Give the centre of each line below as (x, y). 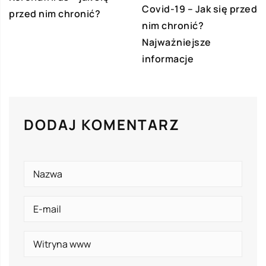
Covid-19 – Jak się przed (199, 9)
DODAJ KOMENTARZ (102, 124)
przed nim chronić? (55, 13)
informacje (168, 58)
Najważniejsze (177, 42)
